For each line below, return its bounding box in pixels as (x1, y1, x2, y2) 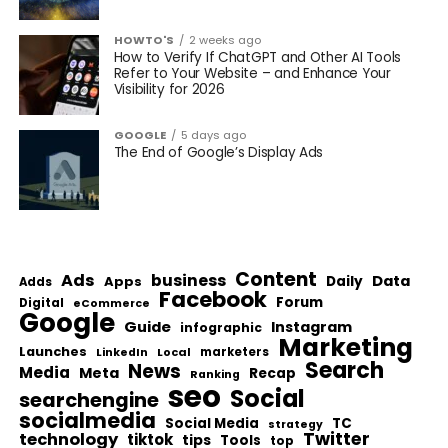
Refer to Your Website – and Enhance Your (113, 64, 391, 83)
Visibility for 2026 (113, 80, 225, 99)
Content (234, 266, 317, 293)
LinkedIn (95, 345, 148, 360)
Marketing (277, 330, 413, 365)
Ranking (189, 367, 240, 382)
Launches (18, 343, 87, 360)
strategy (267, 417, 323, 432)
